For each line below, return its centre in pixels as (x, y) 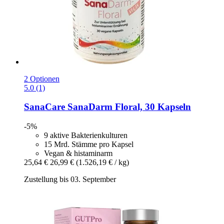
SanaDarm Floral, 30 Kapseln (128, 107)
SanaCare (44, 107)
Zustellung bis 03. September (70, 179)
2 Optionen (42, 78)
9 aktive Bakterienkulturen (86, 135)
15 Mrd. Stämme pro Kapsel (89, 144)
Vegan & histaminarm (78, 153)
